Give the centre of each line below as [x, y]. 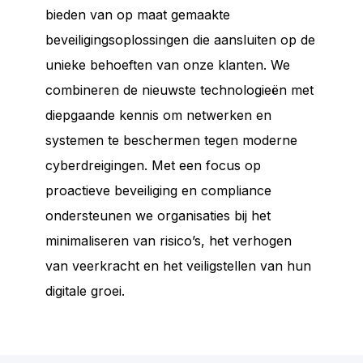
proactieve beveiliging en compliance [158, 190]
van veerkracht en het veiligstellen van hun [178, 266]
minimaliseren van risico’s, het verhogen [169, 241]
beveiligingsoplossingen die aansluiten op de [180, 40]
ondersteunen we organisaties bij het [158, 216]
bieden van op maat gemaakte [138, 15]
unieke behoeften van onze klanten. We [168, 65]
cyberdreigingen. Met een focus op [153, 165]
